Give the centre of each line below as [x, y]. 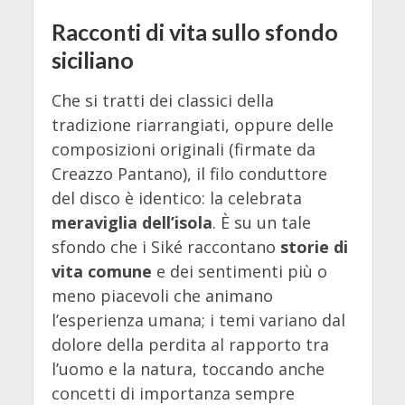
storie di [314, 247]
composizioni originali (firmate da [183, 150]
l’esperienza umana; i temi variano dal [198, 320]
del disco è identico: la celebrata [176, 198]
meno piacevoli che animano [162, 296]
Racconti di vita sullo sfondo [194, 31]
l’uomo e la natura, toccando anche [188, 369]
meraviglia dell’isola [132, 223]
